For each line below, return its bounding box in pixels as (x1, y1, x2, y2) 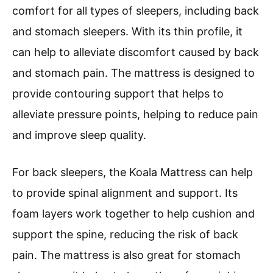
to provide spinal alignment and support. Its (12, 186, 238, 199)
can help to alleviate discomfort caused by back (12, 45, 259, 58)
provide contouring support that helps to (12, 87, 224, 100)
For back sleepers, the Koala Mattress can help (12, 165, 253, 179)
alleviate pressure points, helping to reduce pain (12, 107, 258, 121)
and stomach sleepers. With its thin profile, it (12, 24, 243, 38)
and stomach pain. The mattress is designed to (12, 66, 255, 79)
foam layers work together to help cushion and (12, 207, 255, 220)
